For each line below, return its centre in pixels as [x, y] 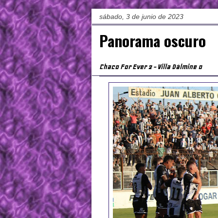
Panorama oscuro [153, 41]
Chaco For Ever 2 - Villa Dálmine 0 [151, 67]
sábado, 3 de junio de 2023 [141, 17]
